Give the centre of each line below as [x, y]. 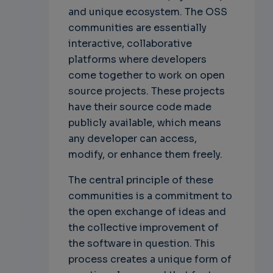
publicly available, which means [144, 123]
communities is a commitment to [150, 196]
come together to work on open [146, 76]
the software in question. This [141, 244]
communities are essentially [137, 28]
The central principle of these [140, 180]
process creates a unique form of [150, 260]
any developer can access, [132, 139]
